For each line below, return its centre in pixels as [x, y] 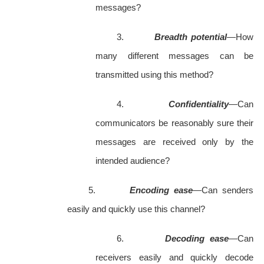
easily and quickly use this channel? [136, 209]
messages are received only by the [174, 142]
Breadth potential [191, 37]
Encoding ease [161, 190]
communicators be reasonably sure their [174, 123]
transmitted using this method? [154, 75]
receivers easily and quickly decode [174, 258]
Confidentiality [199, 104]
